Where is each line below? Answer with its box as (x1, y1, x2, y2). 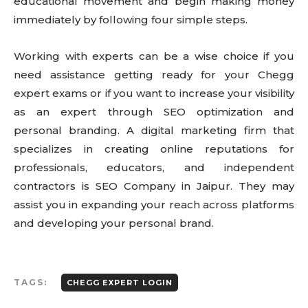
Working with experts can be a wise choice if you (14, 49, 294, 63)
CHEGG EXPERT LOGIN (67, 278, 173, 287)
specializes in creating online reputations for (14, 142, 294, 155)
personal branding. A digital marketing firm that (14, 124, 294, 137)
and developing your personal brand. (14, 217, 214, 230)
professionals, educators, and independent (14, 161, 294, 174)
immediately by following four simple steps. (14, 13, 247, 26)
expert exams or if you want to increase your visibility (14, 87, 294, 100)
